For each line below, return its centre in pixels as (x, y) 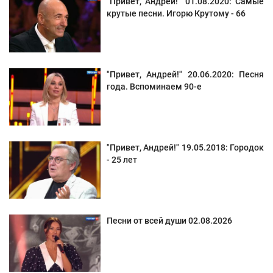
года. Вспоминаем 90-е (154, 87)
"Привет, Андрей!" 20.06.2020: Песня (185, 75)
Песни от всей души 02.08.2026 (169, 221)
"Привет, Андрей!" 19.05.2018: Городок (185, 148)
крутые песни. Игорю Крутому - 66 (176, 14)
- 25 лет (122, 160)
